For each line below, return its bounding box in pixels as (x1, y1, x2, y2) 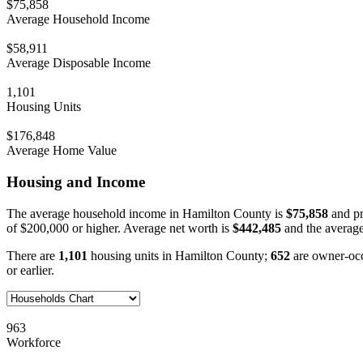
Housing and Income (6, 173, 145, 190)
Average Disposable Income (6, 56, 151, 70)
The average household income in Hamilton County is (6, 206, 286, 220)
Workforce (6, 335, 61, 349)
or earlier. (6, 263, 54, 277)
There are (6, 248, 58, 263)
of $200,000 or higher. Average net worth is (6, 220, 233, 235)
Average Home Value (6, 143, 117, 158)
